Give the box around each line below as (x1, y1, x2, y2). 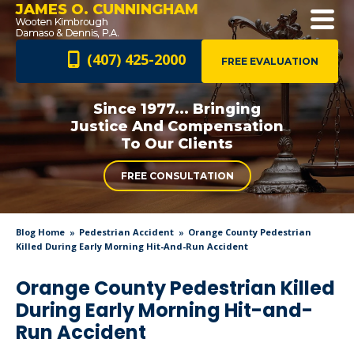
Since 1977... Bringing (93, 100, 261, 118)
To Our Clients (121, 135, 233, 153)
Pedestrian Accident (79, 226, 174, 238)
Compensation (163, 118, 284, 135)
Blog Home (16, 226, 65, 238)
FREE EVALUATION (221, 55, 318, 67)
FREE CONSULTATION (120, 170, 234, 182)
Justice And (70, 118, 164, 135)
